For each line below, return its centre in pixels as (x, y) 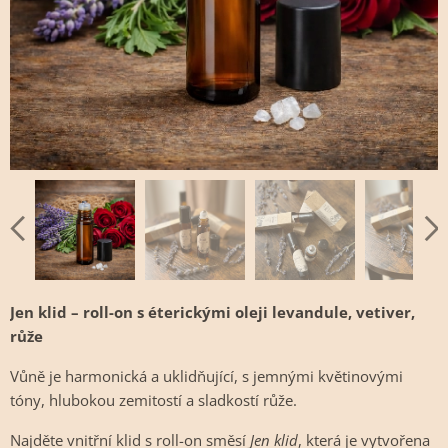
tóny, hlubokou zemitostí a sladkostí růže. (153, 400)
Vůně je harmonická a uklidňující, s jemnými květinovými (206, 376)
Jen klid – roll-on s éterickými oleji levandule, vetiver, (212, 312)
